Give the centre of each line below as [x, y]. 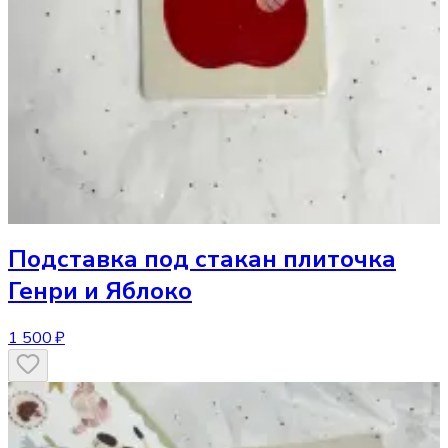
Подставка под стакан [142, 259]
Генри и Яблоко [100, 291]
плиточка [339, 259]
